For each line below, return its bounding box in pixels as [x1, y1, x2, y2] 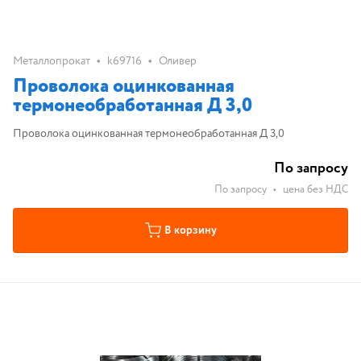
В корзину [164, 222, 217, 239]
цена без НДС [283, 182, 348, 197]
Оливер [159, 53, 197, 69]
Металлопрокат [13, 53, 90, 69]
